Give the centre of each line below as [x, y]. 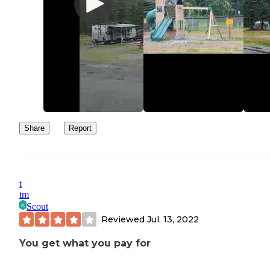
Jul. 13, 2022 [173, 219]
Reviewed [124, 219]
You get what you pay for [85, 243]
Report [80, 128]
